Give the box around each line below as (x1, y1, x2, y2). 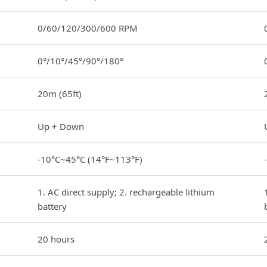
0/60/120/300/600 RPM (38, 22, 138, 34)
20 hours (38, 233, 74, 245)
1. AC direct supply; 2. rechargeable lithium (38, 186, 215, 198)
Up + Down (38, 120, 84, 132)
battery (38, 200, 67, 212)
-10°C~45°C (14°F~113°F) (38, 153, 142, 165)
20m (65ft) (38, 88, 82, 100)
